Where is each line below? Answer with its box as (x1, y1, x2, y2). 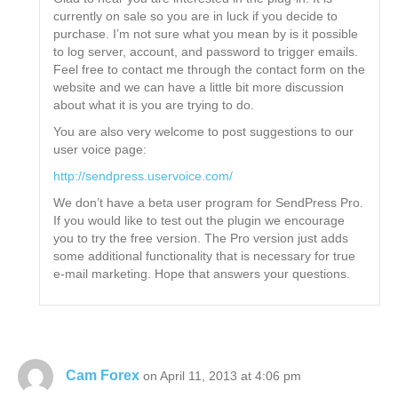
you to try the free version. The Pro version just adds (53, 231, 349, 246)
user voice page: (53, 142, 147, 157)
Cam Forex (66, 367, 139, 383)
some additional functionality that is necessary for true (53, 249, 356, 264)
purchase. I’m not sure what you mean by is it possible (53, 27, 359, 42)
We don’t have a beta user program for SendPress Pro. (53, 195, 364, 211)
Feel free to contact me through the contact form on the (53, 62, 366, 77)
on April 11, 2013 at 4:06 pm (143, 368, 301, 383)
